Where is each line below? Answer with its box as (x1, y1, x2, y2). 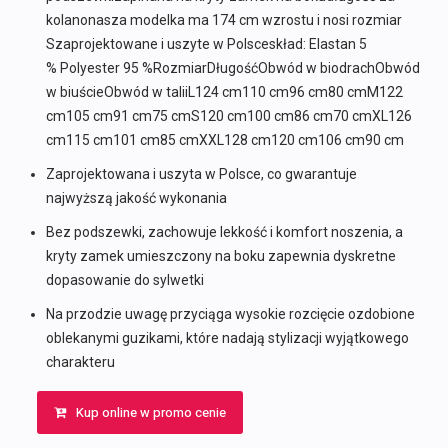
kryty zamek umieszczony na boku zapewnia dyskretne (45, 248, 396, 265)
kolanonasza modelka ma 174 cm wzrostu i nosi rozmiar (45, 12, 402, 29)
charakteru (45, 354, 115, 371)
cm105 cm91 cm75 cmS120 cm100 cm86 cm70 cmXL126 (45, 108, 412, 125)
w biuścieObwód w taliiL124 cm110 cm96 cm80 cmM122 (45, 84, 403, 101)
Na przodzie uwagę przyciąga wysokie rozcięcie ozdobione (45, 306, 415, 323)
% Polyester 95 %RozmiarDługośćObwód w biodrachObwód (45, 60, 420, 77)
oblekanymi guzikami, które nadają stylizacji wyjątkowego (45, 330, 409, 347)
